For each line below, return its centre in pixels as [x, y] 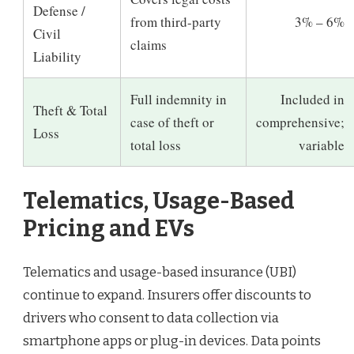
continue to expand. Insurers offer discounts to [167, 296]
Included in [313, 100]
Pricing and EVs [109, 228]
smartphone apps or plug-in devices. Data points [172, 341]
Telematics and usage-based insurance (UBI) [160, 273]
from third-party [176, 22]
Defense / [59, 11]
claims [149, 45]
